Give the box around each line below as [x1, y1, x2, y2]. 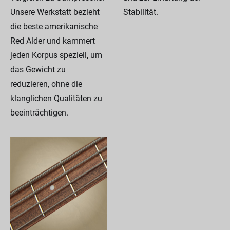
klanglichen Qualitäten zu [10, 93, 102, 103]
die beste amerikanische [10, 21, 98, 31]
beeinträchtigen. [10, 107, 68, 118]
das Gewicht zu [10, 64, 66, 74]
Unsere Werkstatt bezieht [10, 7, 100, 17]
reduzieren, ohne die [10, 79, 82, 89]
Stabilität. [123, 7, 158, 17]
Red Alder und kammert [10, 35, 95, 46]
